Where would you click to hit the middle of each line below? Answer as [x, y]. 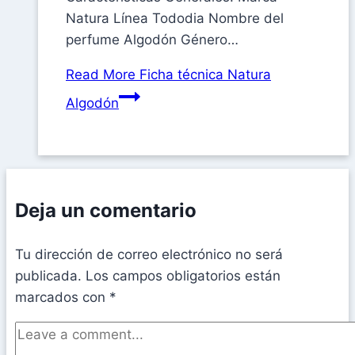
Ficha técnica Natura [203, 75]
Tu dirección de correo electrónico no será [149, 255]
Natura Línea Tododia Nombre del [175, 19]
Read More [101, 75]
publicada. [48, 276]
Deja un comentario [106, 211]
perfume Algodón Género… [152, 40]
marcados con [62, 298]
